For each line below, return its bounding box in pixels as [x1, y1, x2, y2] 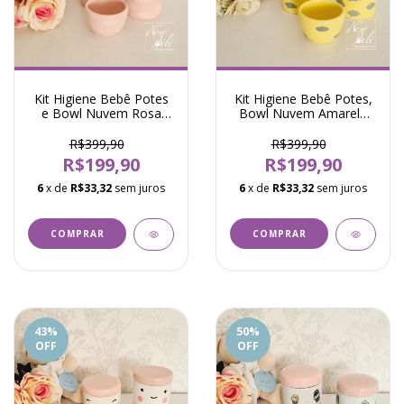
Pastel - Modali [57, 119, 145, 136]
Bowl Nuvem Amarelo [238, 105, 368, 122]
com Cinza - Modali [246, 119, 360, 136]
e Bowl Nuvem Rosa [41, 105, 161, 122]
